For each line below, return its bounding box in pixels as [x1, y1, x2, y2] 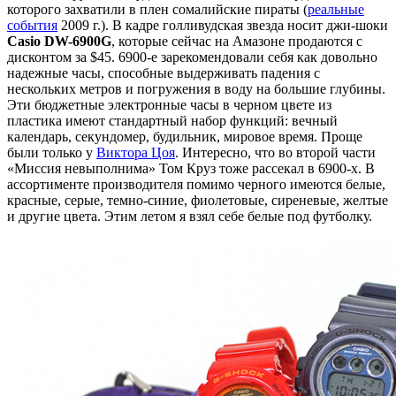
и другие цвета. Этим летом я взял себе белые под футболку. [7, 208, 372, 224]
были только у [7, 144, 96, 160]
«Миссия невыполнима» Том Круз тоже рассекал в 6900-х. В [7, 160, 375, 176]
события [7, 17, 57, 33]
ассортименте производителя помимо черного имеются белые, [7, 176, 385, 192]
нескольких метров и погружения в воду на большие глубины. [7, 80, 385, 96]
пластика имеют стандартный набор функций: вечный [7, 112, 338, 128]
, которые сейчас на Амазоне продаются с [111, 33, 362, 49]
